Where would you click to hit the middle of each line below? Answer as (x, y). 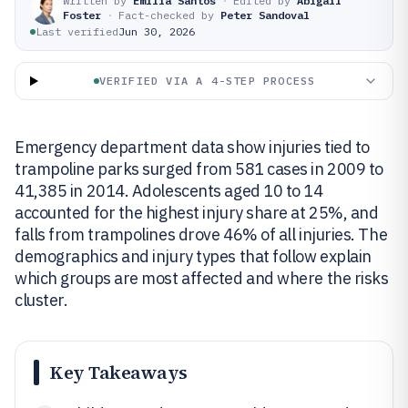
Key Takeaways (119, 372)
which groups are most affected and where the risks (202, 278)
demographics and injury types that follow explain (193, 256)
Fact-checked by (166, 15)
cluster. (41, 300)
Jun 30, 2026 (157, 31)
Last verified (77, 31)
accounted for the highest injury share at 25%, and (197, 213)
